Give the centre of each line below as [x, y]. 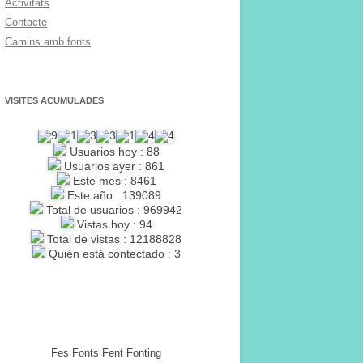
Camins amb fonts [48, 42]
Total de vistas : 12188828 [113, 239]
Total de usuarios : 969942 [113, 210]
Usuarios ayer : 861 [113, 166]
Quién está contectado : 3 [113, 254]
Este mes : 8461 [113, 181]
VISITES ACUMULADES [54, 100]
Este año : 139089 [113, 195]
